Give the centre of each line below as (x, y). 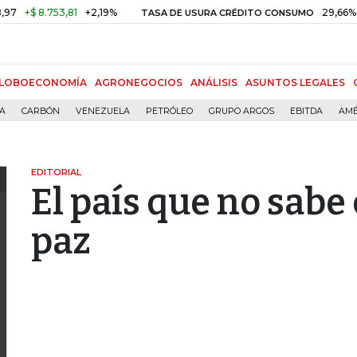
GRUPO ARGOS (241, 111)
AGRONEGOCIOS (139, 82)
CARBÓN (41, 111)
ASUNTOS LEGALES (295, 82)
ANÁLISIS (214, 82)
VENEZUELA (103, 111)
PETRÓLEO (169, 111)
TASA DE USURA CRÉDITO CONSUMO (189, 13)
